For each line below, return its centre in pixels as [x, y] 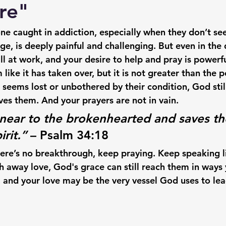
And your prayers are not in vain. [109, 100]
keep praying [125, 153]
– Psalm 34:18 [68, 135]
